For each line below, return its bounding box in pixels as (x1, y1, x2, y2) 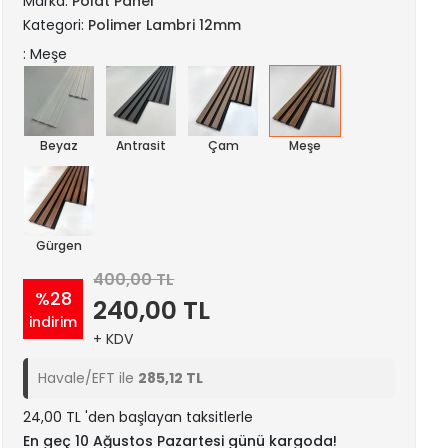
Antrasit (116, 137, 167, 154)
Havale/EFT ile (38, 368, 139, 388)
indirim (29, 312, 78, 332)
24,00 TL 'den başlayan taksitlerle (23, 407, 254, 427)
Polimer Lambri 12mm (88, 15, 242, 35)
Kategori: (23, 15, 89, 35)
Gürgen (36, 237, 83, 254)
